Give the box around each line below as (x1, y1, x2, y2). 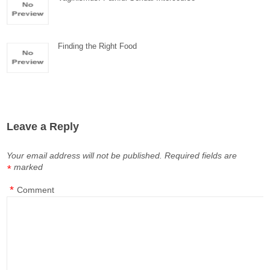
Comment (17, 185, 55, 195)
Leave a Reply (7, 121, 80, 133)
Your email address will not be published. (7, 151, 163, 160)
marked (14, 162, 43, 172)
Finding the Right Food (58, 42, 137, 51)
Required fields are (165, 151, 237, 160)
